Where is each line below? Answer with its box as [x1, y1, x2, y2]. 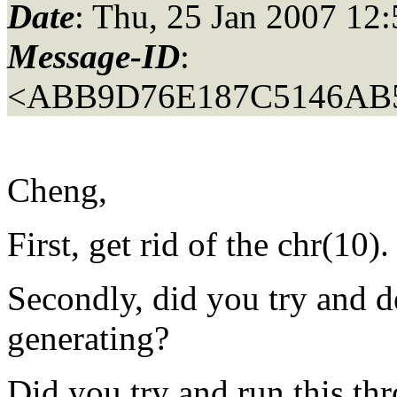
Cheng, [7, 170, 107, 209]
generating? [7, 318, 169, 357]
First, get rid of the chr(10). [7, 224, 389, 263]
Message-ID [7, 36, 180, 75]
